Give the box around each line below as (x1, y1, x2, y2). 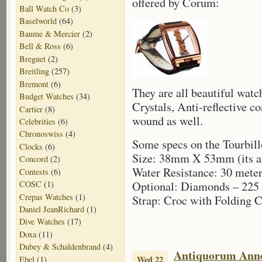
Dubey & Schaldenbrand (19, 241, 101, 253)
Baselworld (19, 15, 57, 27)
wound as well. (132, 113, 203, 129)
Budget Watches (19, 91, 74, 102)
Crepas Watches (19, 191, 73, 202)
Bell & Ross (19, 40, 61, 52)
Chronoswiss (19, 128, 63, 140)
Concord (19, 153, 48, 165)
